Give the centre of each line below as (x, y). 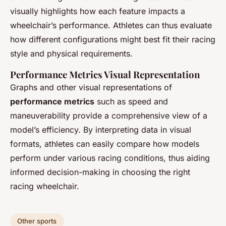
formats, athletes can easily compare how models (105, 144)
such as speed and (131, 101)
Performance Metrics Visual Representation (105, 74)
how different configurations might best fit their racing (113, 39)
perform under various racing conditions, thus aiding (110, 158)
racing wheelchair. (45, 186)
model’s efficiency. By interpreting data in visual (101, 129)
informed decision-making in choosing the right (100, 172)
